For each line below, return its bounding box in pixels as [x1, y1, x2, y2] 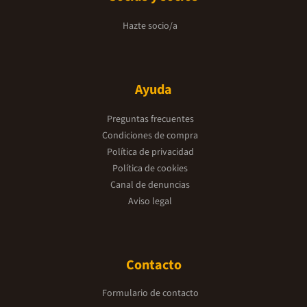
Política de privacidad [106, 145, 194, 159]
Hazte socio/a [123, 19, 177, 33]
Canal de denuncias [110, 177, 190, 192]
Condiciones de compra [102, 128, 198, 143]
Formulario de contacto [101, 286, 199, 300]
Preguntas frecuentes [106, 112, 194, 126]
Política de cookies [112, 161, 188, 175]
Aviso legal [128, 194, 172, 208]
